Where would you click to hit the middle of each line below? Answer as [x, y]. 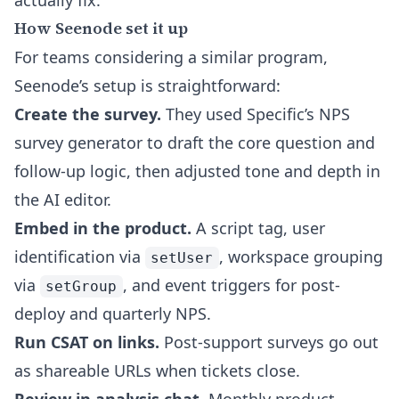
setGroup [81, 286]
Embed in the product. [103, 228]
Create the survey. [88, 114]
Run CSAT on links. [87, 342]
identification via [80, 256]
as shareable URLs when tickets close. [157, 370]
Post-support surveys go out [269, 342]
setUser [182, 258]
